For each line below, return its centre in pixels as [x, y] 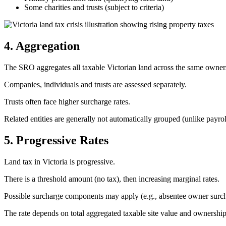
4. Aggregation [42, 46]
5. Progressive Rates [56, 140]
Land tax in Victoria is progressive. [60, 161]
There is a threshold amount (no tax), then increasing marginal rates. [112, 179]
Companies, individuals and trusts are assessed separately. [95, 85]
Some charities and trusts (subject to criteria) [94, 8]
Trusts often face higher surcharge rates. [67, 102]
